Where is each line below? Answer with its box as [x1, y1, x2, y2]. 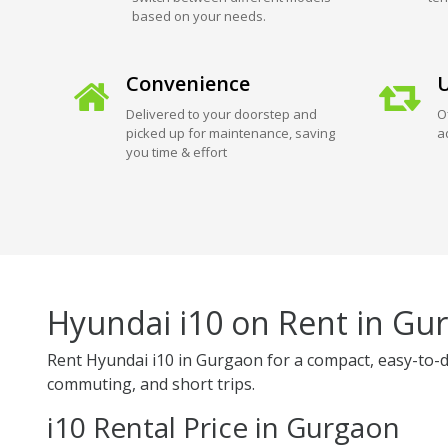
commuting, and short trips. [47, 372, 255, 395]
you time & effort [125, 142, 227, 161]
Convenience [125, 69, 250, 97]
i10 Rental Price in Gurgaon [47, 407, 400, 446]
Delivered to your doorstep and [125, 104, 317, 123]
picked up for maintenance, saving [125, 123, 335, 142]
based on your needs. [131, 6, 266, 25]
